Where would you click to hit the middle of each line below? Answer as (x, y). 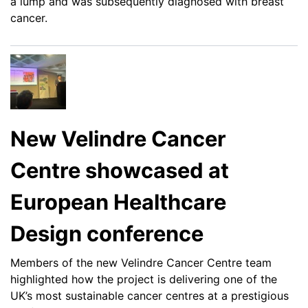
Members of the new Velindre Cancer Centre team (141, 263)
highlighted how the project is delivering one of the (144, 279)
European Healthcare (118, 201)
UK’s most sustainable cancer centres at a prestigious (150, 296)
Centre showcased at (120, 170)
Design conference (107, 233)
